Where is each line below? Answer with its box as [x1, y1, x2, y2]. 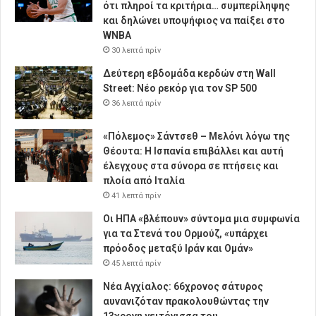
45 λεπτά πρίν [111, 259, 161, 269]
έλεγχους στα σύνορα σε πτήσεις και [103, 160, 279, 172]
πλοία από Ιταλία [103, 175, 185, 187]
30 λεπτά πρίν [111, 46, 161, 56]
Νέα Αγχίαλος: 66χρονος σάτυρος [103, 281, 263, 293]
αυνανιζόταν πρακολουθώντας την [103, 296, 269, 308]
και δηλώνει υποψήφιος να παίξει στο [103, 15, 285, 27]
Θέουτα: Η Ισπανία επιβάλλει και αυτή [103, 145, 284, 157]
